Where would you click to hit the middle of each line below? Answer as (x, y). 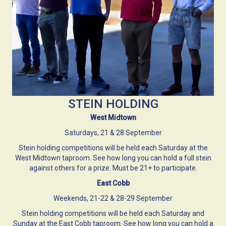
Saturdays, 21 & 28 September (113, 132)
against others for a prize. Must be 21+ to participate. (113, 168)
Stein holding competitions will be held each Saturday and (113, 213)
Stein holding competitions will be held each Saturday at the (113, 148)
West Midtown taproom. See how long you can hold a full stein (113, 158)
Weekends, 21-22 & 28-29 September (113, 198)
